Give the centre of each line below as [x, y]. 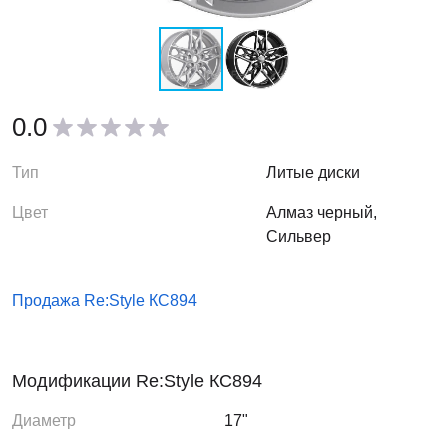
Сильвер [299, 236]
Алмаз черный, [322, 212]
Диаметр [44, 420]
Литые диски [313, 172]
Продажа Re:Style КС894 [104, 300]
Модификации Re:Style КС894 [137, 381]
